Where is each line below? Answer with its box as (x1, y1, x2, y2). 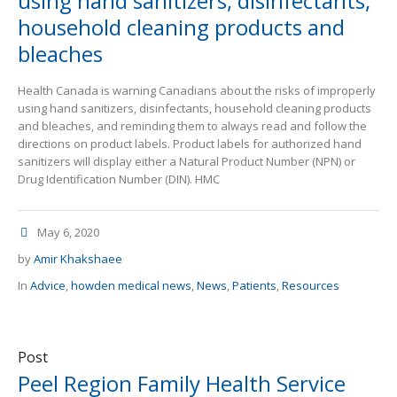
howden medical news (71, 277, 191, 294)
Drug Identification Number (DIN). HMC (18, 171, 222, 188)
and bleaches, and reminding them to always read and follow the (18, 118, 367, 135)
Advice (30, 277, 66, 294)
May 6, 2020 (37, 224, 99, 241)
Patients (232, 277, 276, 294)
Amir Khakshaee (34, 251, 122, 268)
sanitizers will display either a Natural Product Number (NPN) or (18, 153, 355, 170)
